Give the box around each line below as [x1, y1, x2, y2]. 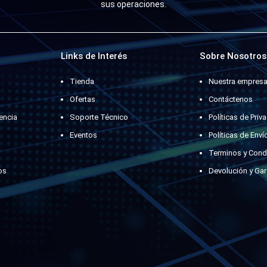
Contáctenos [209, 95, 253, 104]
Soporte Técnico [69, 113, 128, 122]
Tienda [69, 77, 94, 86]
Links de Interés [60, 51, 127, 62]
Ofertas [69, 95, 95, 104]
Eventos [69, 131, 97, 140]
